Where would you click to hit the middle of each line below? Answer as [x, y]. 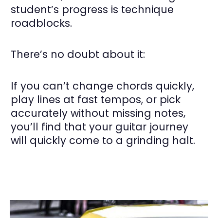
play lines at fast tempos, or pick [96, 100]
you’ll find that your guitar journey [100, 127]
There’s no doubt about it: [78, 54]
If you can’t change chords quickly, [103, 86]
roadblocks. [42, 23]
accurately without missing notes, [98, 113]
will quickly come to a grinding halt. [103, 140]
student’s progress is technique [92, 9]
